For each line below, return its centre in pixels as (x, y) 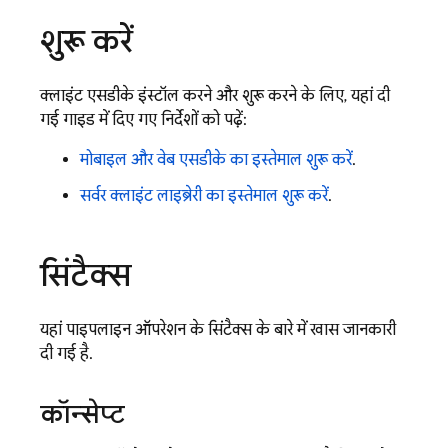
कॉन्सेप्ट (82, 414)
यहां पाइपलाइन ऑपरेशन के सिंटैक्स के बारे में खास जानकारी (218, 330)
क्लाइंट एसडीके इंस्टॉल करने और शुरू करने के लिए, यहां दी (215, 96)
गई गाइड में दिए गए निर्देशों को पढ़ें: (143, 120)
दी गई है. (66, 354)
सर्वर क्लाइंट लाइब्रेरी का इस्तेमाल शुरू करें (204, 196)
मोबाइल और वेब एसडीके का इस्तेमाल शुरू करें (216, 160)
